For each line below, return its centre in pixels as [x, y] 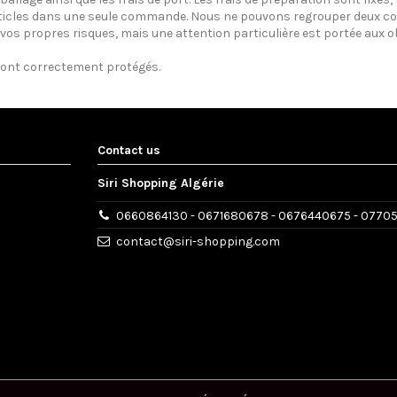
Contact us [129, 150]
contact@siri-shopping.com [198, 242]
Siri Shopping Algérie [161, 183]
